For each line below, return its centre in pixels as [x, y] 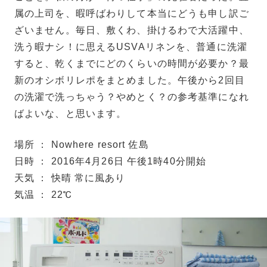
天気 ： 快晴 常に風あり [70, 178]
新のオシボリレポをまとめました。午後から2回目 [130, 80]
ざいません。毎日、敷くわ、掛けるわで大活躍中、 [132, 30]
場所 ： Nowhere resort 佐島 [82, 144]
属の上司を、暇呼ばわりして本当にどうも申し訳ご [132, 13]
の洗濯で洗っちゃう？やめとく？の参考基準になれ [132, 97]
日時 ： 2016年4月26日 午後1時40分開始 [110, 161]
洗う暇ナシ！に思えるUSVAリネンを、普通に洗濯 [131, 46]
